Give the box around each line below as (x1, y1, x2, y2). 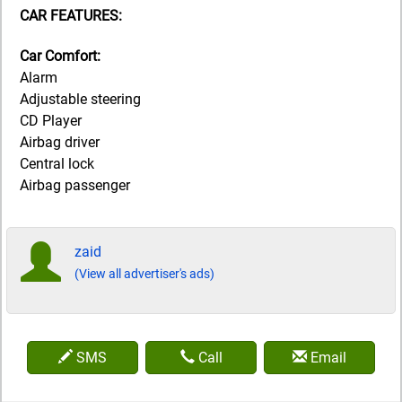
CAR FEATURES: (20, 6, 122, 24)
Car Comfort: (20, 47, 100, 65)
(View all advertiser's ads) (74, 266, 214, 281)
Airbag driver (20, 133, 100, 151)
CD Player (20, 111, 82, 129)
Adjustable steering (20, 90, 141, 108)
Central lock (20, 154, 94, 172)
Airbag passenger (20, 176, 130, 194)
